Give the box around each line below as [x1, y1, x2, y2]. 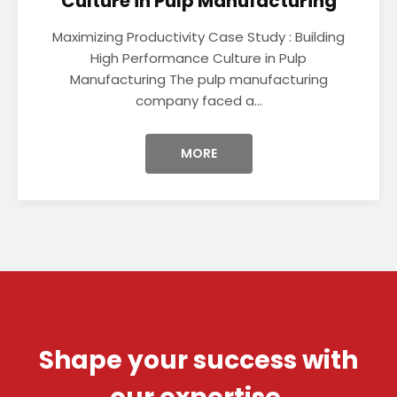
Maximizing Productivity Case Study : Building [52, 27, 345, 46]
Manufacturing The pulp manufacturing [69, 70, 328, 89]
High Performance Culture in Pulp [90, 49, 307, 67]
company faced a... [135, 91, 262, 110]
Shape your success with [39, 343, 358, 378]
